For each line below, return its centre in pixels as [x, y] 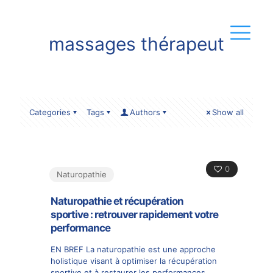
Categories [50, 112]
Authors [145, 112]
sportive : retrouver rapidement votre [134, 214]
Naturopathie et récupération [117, 201]
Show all [228, 112]
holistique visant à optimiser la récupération [134, 261]
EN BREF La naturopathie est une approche [133, 249]
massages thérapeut [136, 44]
